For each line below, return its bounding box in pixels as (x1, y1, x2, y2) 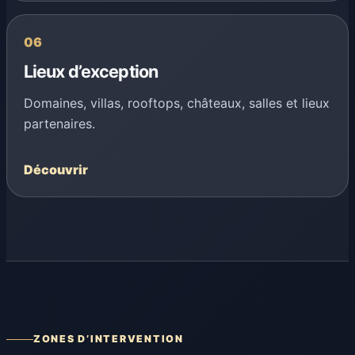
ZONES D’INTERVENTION (33, 333, 184, 345)
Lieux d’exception (23, 61, 158, 82)
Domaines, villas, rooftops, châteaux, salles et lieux (23, 95, 330, 112)
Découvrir (23, 162, 88, 178)
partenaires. (23, 116, 95, 132)
